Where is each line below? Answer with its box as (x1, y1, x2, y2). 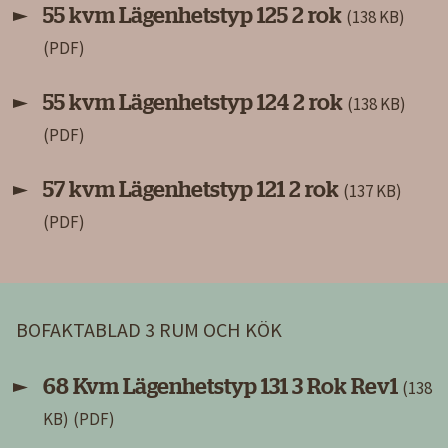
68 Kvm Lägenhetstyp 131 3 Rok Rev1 (43, 375, 402, 398)
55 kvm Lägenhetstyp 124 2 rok (43, 91, 347, 114)
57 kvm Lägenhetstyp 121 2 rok (43, 178, 343, 201)
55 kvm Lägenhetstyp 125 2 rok (43, 4, 346, 27)
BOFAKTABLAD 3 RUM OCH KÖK (16, 316, 282, 342)
